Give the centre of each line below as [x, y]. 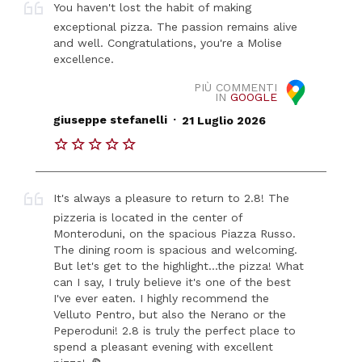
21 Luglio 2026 [223, 120]
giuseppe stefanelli [111, 120]
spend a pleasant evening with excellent [164, 347]
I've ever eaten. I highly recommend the [162, 299]
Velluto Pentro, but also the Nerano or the [170, 315]
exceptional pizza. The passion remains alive [176, 26]
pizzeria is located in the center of [148, 218]
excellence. [84, 59]
